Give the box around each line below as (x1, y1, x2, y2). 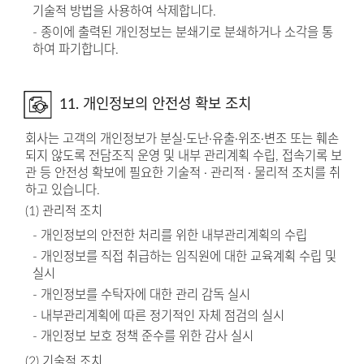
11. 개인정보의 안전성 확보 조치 (58, 97, 251, 111)
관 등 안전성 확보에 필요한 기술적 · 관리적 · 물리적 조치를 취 (24, 167, 340, 180)
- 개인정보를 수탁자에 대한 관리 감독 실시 (32, 288, 251, 301)
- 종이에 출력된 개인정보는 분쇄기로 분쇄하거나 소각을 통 (32, 26, 334, 40)
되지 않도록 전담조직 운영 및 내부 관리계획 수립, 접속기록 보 (24, 149, 342, 163)
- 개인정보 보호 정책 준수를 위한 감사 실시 (32, 330, 254, 344)
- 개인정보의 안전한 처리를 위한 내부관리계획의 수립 (32, 229, 308, 243)
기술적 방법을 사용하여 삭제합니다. (32, 5, 217, 19)
